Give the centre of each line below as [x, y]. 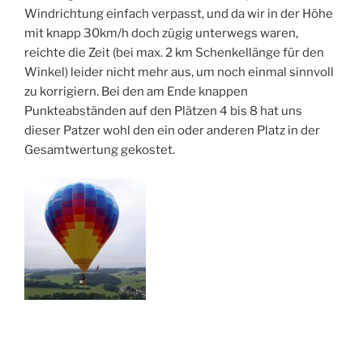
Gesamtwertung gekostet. [100, 150]
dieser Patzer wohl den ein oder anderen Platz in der [172, 131]
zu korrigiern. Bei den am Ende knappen [136, 92]
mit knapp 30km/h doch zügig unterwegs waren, [161, 34]
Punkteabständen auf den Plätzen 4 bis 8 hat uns [163, 111]
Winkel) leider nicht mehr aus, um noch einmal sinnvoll [179, 73]
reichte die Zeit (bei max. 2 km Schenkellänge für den [174, 53]
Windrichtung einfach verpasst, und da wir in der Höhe [179, 14]
